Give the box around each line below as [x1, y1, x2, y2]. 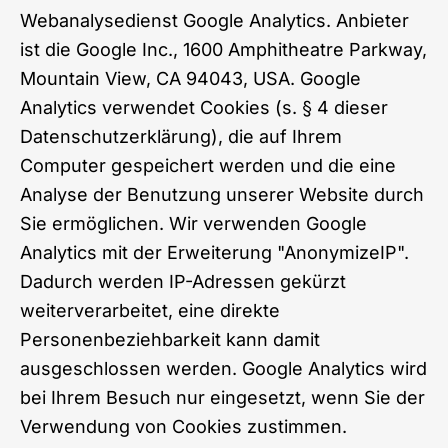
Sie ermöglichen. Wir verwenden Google [20, 212, 367, 234]
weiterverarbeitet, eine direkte [20, 299, 280, 321]
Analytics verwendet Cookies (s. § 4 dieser [20, 96, 388, 118]
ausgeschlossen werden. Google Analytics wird [20, 357, 427, 379]
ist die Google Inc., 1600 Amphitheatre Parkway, [20, 38, 427, 60]
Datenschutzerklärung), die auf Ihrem [20, 125, 342, 147]
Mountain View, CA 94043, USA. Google [20, 67, 361, 89]
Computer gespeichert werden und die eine [20, 154, 396, 176]
